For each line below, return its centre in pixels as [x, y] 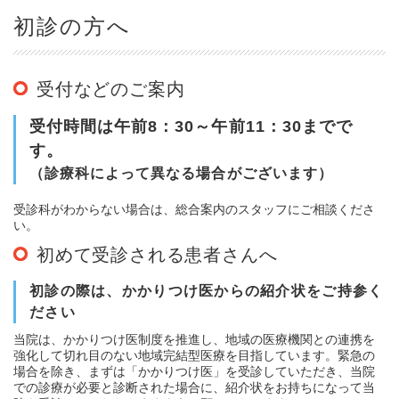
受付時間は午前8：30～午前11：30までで [191, 126]
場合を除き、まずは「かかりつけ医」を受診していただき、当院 [194, 371]
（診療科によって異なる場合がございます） [181, 173]
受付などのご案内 [111, 89]
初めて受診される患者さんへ [157, 254]
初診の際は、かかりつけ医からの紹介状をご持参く [207, 290]
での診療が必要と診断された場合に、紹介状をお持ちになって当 [194, 387]
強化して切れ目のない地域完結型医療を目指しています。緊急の [194, 355]
